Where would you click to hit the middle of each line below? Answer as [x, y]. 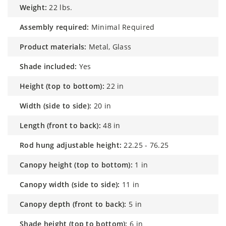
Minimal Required [123, 27]
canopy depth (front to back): [75, 204]
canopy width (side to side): [72, 184]
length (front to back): [62, 125]
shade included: [50, 66]
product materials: [55, 46]
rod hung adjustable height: [73, 145]
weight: [37, 7]
